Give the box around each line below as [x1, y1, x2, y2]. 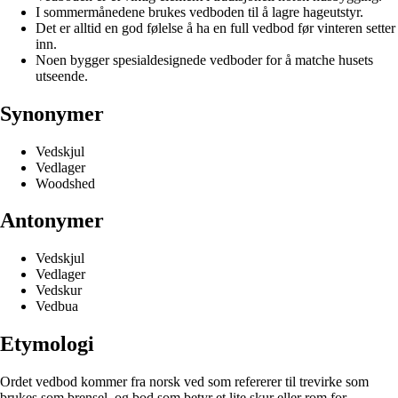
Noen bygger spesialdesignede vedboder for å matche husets [36, 52, 373, 68]
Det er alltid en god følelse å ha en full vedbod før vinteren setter [36, 20, 395, 36]
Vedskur [36, 283, 82, 298]
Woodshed [36, 175, 95, 191]
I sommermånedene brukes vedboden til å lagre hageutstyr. [36, 4, 363, 20]
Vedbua [36, 298, 78, 314]
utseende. [36, 68, 88, 84]
